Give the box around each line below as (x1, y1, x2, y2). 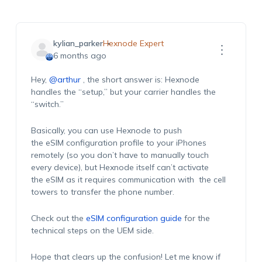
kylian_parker (53, 38, 103, 49)
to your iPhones (143, 137, 206, 148)
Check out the (30, 213, 86, 223)
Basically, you (30, 125, 82, 136)
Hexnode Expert (102, 38, 164, 49)
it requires (77, 174, 118, 185)
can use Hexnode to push (81, 125, 182, 136)
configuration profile (63, 137, 144, 148)
